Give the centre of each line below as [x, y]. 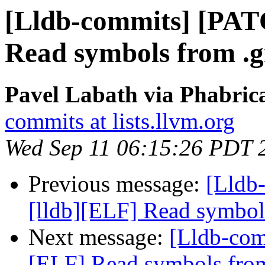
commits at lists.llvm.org [120, 121]
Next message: [99, 237]
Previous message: [117, 184]
